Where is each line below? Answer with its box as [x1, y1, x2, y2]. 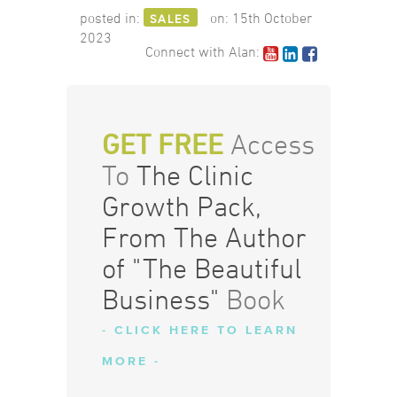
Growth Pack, [101, 191, 261, 222]
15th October [231, 9, 312, 26]
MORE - [101, 354, 160, 369]
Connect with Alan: [145, 43, 264, 59]
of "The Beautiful [101, 253, 301, 284]
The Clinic [136, 160, 253, 191]
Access [222, 128, 315, 160]
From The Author [101, 222, 307, 253]
